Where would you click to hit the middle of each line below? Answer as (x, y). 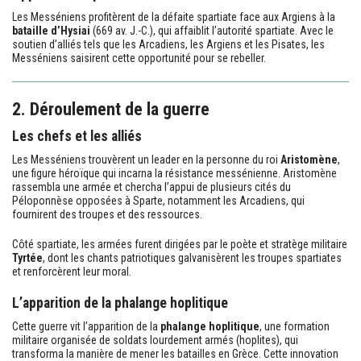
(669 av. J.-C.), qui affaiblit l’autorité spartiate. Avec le (212, 30)
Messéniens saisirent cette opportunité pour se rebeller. (139, 58)
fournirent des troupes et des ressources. (107, 214)
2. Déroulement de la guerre (111, 109)
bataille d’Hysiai (51, 30)
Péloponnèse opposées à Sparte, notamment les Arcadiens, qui (158, 200)
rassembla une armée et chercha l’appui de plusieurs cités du (151, 187)
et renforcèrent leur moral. (72, 271)
